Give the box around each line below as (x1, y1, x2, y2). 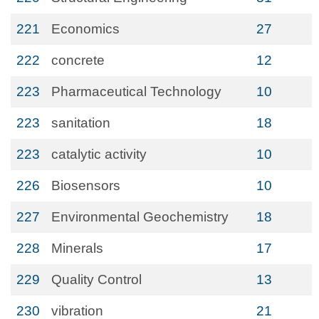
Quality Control (51, 272, 142, 287)
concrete (51, 53, 105, 68)
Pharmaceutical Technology (51, 84, 221, 99)
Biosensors (51, 178, 120, 193)
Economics (51, 21, 120, 36)
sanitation (51, 115, 110, 130)
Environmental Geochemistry (51, 209, 229, 224)
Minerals (51, 241, 103, 256)
